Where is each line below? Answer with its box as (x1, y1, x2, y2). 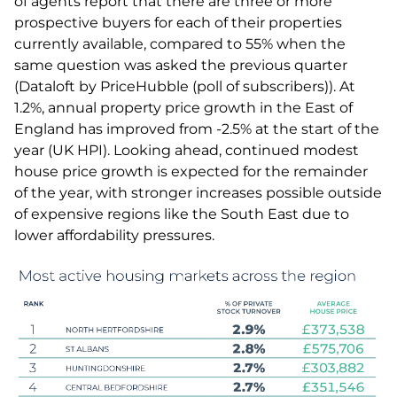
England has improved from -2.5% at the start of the (14, 121, 379, 138)
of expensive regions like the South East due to (14, 206, 349, 223)
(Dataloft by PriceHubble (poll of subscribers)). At (14, 78, 355, 96)
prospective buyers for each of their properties (14, 14, 342, 32)
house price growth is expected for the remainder (14, 163, 368, 181)
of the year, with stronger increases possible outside (14, 184, 382, 202)
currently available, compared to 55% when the (14, 35, 346, 53)
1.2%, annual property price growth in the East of (14, 99, 353, 117)
